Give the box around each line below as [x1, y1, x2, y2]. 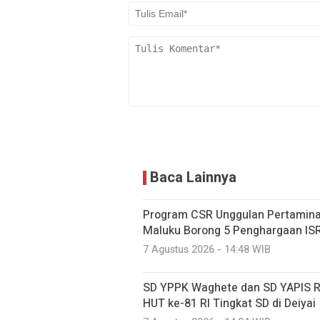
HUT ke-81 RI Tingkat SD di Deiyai [143, 295, 316, 312]
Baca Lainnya [150, 167, 236, 188]
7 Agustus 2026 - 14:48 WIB [143, 242, 271, 257]
